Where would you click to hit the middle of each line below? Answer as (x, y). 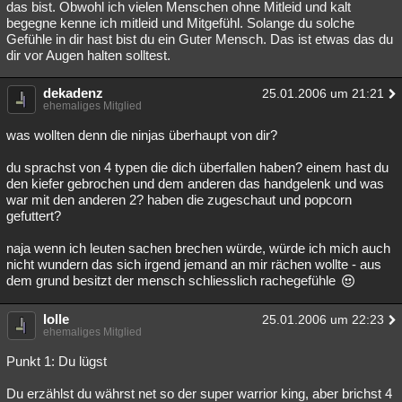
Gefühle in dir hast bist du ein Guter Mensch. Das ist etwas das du (200, 39)
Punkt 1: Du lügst (57, 361)
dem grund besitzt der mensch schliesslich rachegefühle (173, 280)
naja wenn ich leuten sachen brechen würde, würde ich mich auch (198, 248)
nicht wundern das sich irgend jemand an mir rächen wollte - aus (194, 264)
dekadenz (73, 93)
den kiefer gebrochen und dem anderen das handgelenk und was (195, 184)
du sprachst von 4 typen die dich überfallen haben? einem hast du (197, 167)
